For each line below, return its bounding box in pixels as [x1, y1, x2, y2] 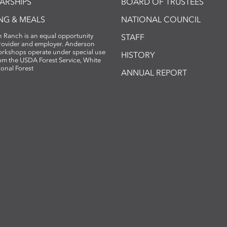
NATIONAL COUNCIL [121, 14, 201, 25]
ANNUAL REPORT [121, 67, 187, 78]
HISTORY [121, 50, 155, 60]
